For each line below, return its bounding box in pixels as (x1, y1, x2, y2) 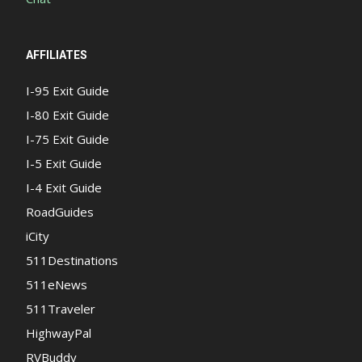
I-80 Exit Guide (26, 106, 109, 123)
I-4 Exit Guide (26, 179, 102, 196)
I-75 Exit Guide (26, 130, 109, 147)
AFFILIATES (26, 48, 87, 61)
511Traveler (26, 300, 95, 317)
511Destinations (26, 251, 118, 268)
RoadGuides (26, 203, 94, 220)
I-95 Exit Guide (26, 82, 109, 99)
